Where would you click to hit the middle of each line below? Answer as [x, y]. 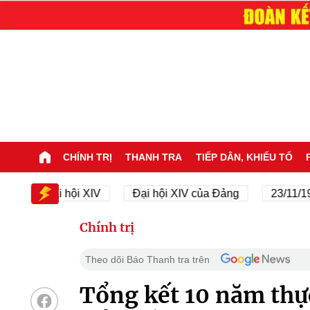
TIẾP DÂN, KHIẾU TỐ [244, 157]
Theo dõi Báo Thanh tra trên [147, 259]
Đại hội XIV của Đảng [159, 193]
